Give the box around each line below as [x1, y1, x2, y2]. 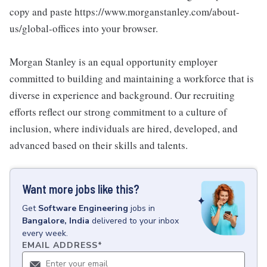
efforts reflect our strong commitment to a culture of [10, 105, 227, 119]
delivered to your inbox [92, 215, 179, 226]
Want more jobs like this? [22, 182, 139, 196]
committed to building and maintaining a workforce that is [10, 72, 254, 85]
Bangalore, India [22, 215, 89, 226]
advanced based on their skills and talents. [10, 138, 188, 152]
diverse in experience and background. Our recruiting [10, 88, 235, 102]
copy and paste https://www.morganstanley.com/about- [10, 5, 240, 18]
